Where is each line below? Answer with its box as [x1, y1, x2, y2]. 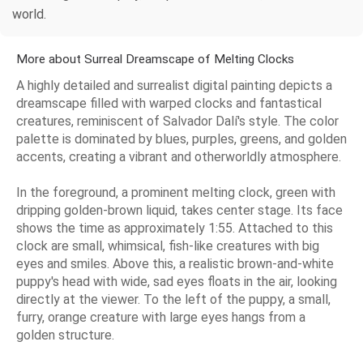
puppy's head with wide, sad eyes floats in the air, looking [16, 274, 337, 290]
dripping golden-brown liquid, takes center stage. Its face [16, 203, 343, 219]
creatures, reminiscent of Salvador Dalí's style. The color [16, 113, 339, 130]
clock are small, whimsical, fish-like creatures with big [16, 238, 319, 254]
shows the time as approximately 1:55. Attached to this [16, 220, 333, 237]
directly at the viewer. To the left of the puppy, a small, [16, 292, 331, 308]
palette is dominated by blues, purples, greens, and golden [16, 131, 347, 147]
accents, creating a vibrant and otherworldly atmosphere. [16, 149, 341, 165]
